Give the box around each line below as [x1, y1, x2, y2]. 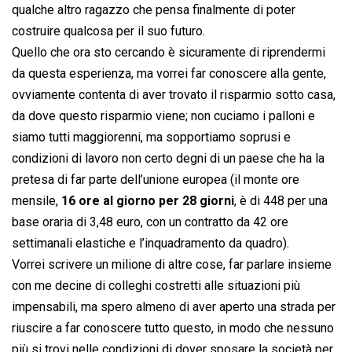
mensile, [12, 193, 61, 209]
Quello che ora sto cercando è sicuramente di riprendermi [12, 45, 325, 60]
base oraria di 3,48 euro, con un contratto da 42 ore [12, 214, 288, 230]
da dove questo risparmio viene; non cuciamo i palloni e [12, 108, 315, 124]
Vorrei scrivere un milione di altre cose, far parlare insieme [12, 257, 332, 273]
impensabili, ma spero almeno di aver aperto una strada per [12, 299, 335, 315]
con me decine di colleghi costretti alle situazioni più [12, 278, 300, 294]
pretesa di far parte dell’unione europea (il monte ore [12, 172, 299, 188]
